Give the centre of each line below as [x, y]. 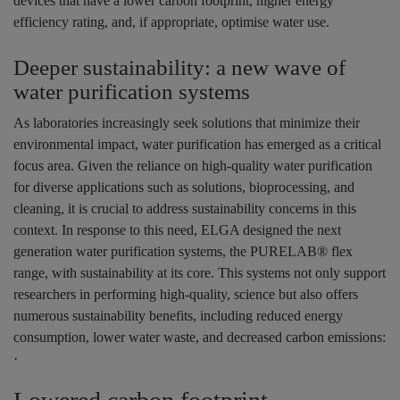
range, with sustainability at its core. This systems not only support [200, 273]
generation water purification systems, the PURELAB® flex [183, 252]
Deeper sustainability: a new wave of [179, 68]
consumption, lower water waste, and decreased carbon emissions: [200, 337]
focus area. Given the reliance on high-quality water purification [193, 166]
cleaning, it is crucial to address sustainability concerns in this [185, 209]
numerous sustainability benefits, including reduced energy [178, 316]
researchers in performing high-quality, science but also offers [186, 295]
